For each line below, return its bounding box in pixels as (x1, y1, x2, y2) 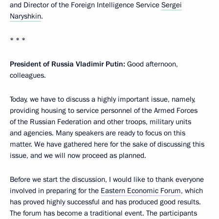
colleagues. (10, 70, 46, 80)
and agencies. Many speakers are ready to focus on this (10, 128, 185, 138)
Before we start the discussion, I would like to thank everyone (10, 175, 204, 184)
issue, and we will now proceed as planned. (10, 151, 146, 160)
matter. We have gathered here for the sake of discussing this (10, 139, 204, 149)
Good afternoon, (125, 59, 178, 69)
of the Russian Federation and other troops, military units (10, 117, 191, 127)
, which (181, 186, 203, 196)
